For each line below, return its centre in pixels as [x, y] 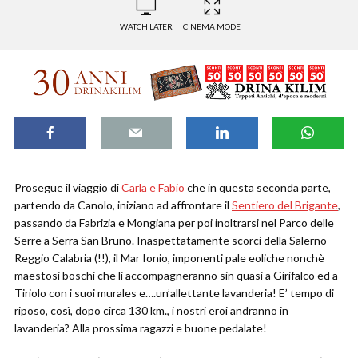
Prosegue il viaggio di [68, 188]
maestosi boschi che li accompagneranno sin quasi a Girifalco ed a [176, 276]
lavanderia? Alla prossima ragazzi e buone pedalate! [141, 328]
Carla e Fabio [153, 188]
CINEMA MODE [212, 26]
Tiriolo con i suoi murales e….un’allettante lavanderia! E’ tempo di [174, 293]
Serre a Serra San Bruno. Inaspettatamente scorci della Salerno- [173, 241]
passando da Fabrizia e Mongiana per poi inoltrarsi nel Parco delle [174, 223]
